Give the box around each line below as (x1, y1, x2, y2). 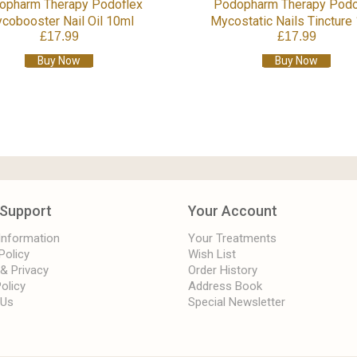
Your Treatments (187, 230, 277, 245)
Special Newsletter (187, 294, 285, 309)
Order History (187, 262, 257, 277)
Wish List (187, 246, 236, 261)
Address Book (187, 278, 262, 293)
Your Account (187, 202, 277, 219)
